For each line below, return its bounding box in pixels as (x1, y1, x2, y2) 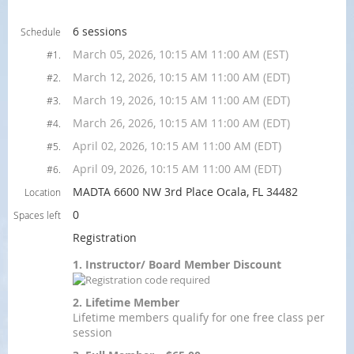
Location (24, 186, 61, 198)
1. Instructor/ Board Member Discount (73, 257, 281, 272)
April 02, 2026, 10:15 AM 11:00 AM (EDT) (73, 138, 281, 153)
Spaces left (13, 209, 61, 221)
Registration (73, 230, 137, 245)
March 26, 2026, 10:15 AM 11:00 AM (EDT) (73, 115, 290, 130)
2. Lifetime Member (73, 295, 179, 310)
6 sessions (73, 24, 127, 39)
